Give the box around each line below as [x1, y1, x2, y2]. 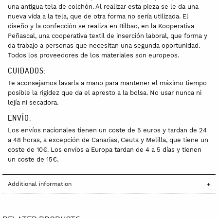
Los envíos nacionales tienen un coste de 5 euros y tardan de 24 [8, 126, 207, 134]
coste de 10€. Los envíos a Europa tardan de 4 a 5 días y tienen [8, 145, 201, 153]
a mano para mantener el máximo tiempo [79, 79, 207, 87]
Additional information [8, 181, 72, 188]
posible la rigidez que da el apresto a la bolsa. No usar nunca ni [8, 89, 201, 96]
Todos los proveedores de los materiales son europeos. [8, 51, 179, 59]
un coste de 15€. [8, 155, 58, 163]
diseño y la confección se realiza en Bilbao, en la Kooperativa [8, 22, 194, 30]
